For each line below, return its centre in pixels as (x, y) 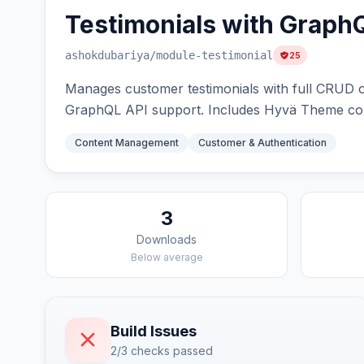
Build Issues (154, 331)
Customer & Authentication (262, 143)
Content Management (127, 143)
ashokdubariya (107, 55)
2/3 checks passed (162, 351)
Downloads (167, 239)
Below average (167, 257)
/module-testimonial (211, 55)
